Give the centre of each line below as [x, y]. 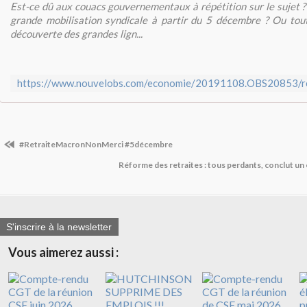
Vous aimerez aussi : [63, 253]
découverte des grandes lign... [76, 34]
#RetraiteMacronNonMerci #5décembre [95, 144]
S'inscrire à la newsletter [59, 227]
